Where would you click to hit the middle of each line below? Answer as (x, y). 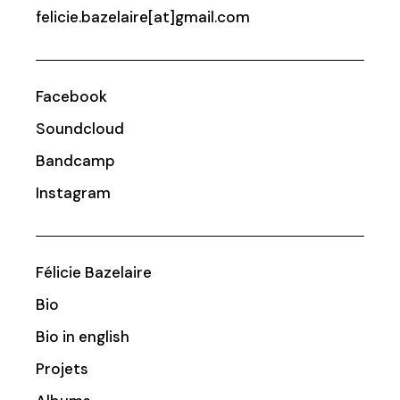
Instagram (74, 193)
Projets (62, 369)
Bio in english (83, 337)
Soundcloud (80, 129)
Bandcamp (76, 161)
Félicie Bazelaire (94, 272)
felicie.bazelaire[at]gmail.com (143, 17)
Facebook (72, 96)
